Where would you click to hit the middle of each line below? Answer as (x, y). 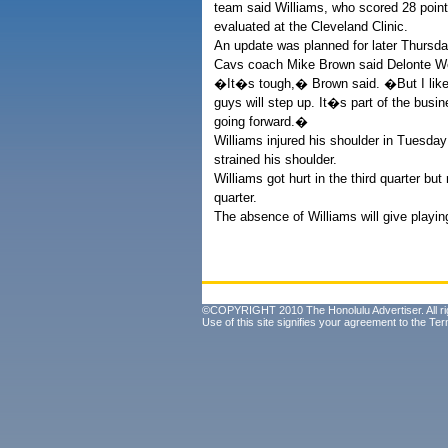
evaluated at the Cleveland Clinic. (311, 26)
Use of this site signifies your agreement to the (315, 322)
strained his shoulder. (275, 159)
